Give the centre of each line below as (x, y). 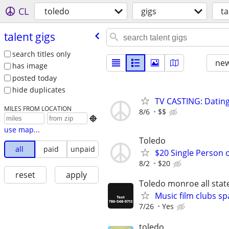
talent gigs (29, 37)
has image (30, 66)
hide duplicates (39, 90)
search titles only (41, 54)
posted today (34, 78)
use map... (22, 130)
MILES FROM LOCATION (38, 109)
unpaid (83, 149)
